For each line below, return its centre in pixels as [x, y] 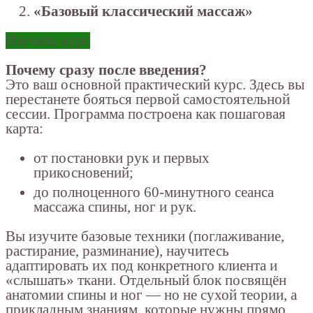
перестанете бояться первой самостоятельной [148, 100]
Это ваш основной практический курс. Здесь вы [155, 85]
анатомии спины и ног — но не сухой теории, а [151, 294]
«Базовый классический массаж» [143, 12]
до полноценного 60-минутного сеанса [154, 192]
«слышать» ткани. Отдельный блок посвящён [146, 280]
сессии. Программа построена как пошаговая [146, 114]
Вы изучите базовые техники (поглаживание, [145, 236]
